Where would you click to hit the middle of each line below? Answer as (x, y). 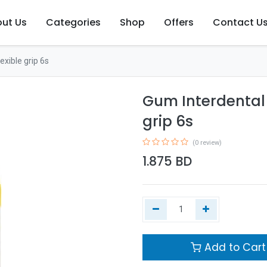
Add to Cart (233, 247)
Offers (179, 22)
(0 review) (207, 143)
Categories (74, 22)
